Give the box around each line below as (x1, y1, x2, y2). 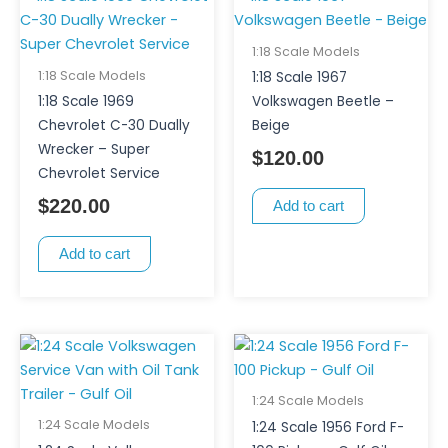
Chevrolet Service (37, 164, 160, 184)
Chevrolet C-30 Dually (37, 116, 190, 136)
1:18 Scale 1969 (37, 92, 134, 112)
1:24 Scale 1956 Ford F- (251, 417, 404, 437)
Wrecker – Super (37, 140, 150, 160)
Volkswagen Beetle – (251, 92, 394, 112)
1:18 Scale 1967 (251, 68, 347, 88)
